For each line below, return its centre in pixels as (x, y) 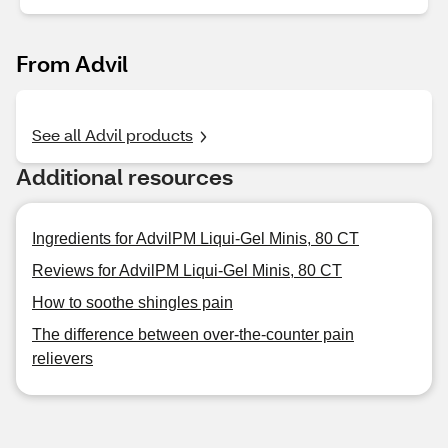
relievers (62, 358)
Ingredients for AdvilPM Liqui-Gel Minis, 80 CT (195, 238)
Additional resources (124, 176)
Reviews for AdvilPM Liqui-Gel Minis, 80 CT (187, 270)
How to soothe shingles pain (132, 302)
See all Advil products (112, 134)
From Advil (72, 63)
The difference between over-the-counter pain (193, 334)
